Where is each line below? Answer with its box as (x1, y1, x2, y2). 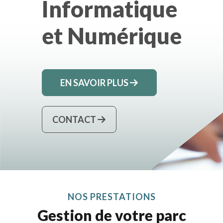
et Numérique (41, 22, 182, 49)
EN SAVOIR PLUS (60, 77, 130, 88)
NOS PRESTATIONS (67, 191, 156, 203)
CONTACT (52, 113, 98, 125)
